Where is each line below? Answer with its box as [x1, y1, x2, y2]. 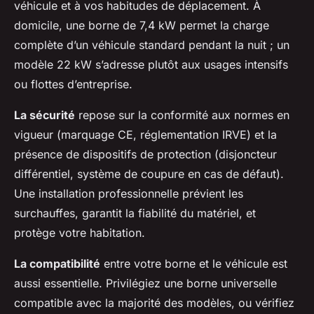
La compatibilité [14, 257, 100, 271]
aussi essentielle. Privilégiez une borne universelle [14, 276, 277, 291]
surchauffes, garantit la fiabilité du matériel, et [14, 206, 256, 221]
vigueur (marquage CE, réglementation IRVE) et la [14, 128, 277, 142]
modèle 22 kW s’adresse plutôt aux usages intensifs [14, 57, 288, 72]
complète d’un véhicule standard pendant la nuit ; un [14, 38, 289, 53]
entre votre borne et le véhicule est [100, 257, 287, 271]
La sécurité [14, 108, 75, 123]
